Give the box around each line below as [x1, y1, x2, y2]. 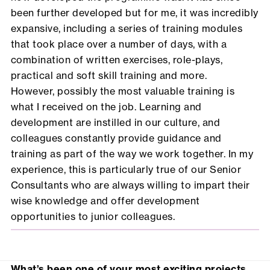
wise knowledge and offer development [10, 195, 200, 207]
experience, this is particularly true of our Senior [10, 163, 242, 176]
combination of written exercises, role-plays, [10, 54, 223, 66]
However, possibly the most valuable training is [10, 85, 235, 98]
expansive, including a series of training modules [10, 22, 243, 35]
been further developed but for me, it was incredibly [10, 7, 259, 19]
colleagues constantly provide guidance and [10, 132, 222, 145]
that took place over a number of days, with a [10, 38, 227, 51]
